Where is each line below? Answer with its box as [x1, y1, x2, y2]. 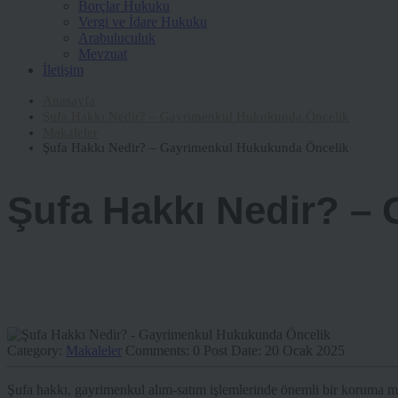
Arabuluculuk [78, 30, 155, 45]
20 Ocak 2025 [265, 343, 345, 359]
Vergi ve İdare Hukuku [78, 14, 207, 29]
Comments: [125, 343, 193, 359]
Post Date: [203, 343, 265, 359]
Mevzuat [78, 46, 127, 61]
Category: [7, 343, 66, 359]
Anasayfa [43, 93, 95, 107]
